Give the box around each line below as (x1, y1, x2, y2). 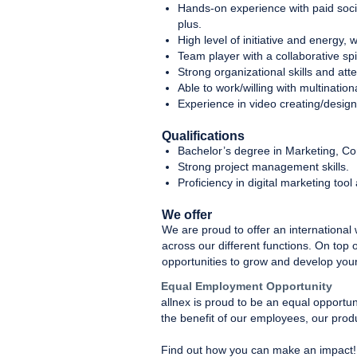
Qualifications (162, 129, 245, 143)
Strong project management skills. (178, 160, 349, 173)
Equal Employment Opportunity (161, 280, 332, 292)
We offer (162, 208, 212, 222)
